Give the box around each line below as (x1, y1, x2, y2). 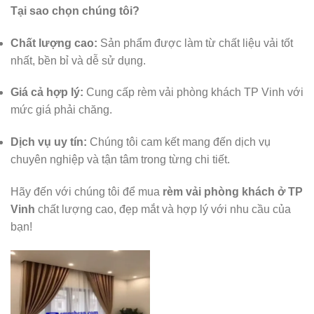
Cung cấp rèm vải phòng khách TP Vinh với (83, 86, 303, 99)
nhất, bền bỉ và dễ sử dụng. (11, 54, 146, 67)
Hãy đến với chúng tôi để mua (11, 186, 163, 198)
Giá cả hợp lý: (11, 86, 83, 99)
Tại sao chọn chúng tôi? (11, 4, 139, 17)
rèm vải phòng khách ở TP (163, 186, 303, 198)
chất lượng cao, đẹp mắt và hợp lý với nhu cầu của (35, 203, 291, 216)
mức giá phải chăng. (11, 104, 112, 116)
